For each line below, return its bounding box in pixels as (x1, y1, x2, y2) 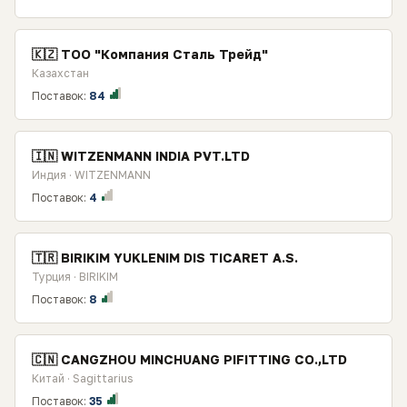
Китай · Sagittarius (32, 372, 133, 385)
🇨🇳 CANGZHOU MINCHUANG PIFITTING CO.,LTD (32, 352, 347, 367)
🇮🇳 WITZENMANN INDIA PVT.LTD (32, 148, 250, 164)
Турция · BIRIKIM (32, 270, 118, 283)
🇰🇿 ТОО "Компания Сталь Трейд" (32, 46, 268, 62)
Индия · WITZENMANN (32, 168, 151, 182)
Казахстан (32, 66, 89, 80)
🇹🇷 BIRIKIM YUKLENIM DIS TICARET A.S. (32, 250, 298, 265)
